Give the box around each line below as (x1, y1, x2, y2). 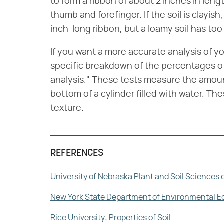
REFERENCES (50, 148, 103, 159)
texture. (50, 104, 84, 113)
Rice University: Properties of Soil (50, 214, 171, 222)
